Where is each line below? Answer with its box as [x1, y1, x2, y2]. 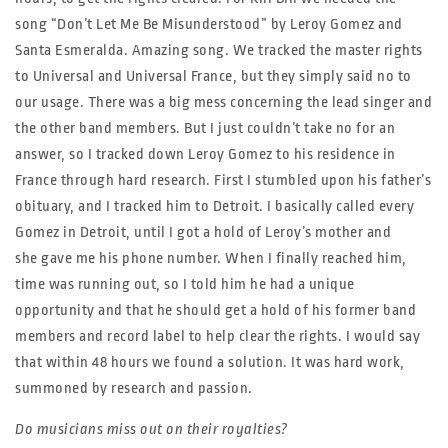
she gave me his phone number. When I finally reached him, [15, 250, 407, 267]
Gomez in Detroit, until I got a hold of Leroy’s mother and [15, 224, 391, 241]
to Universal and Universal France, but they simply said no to [15, 68, 412, 85]
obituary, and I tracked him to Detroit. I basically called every [15, 198, 414, 215]
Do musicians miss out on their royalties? [15, 421, 288, 438]
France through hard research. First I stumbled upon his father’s [15, 172, 431, 189]
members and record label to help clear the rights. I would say [15, 328, 420, 345]
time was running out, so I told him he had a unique [15, 276, 355, 293]
